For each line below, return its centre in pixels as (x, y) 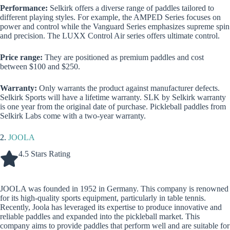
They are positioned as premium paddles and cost (124, 57)
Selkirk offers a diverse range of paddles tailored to (131, 8)
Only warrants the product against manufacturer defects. (128, 88)
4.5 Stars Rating (44, 154)
